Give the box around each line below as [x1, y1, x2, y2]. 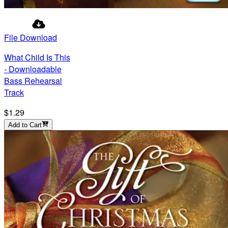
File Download [4, 32, 57, 43]
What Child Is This [4, 51, 70, 63]
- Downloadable [4, 63, 62, 75]
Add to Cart [8, 121, 42, 129]
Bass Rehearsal [4, 75, 62, 87]
